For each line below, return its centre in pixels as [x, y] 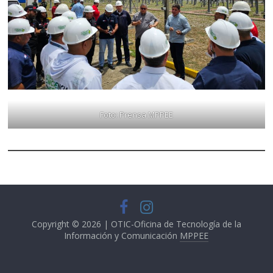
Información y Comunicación [122, 236]
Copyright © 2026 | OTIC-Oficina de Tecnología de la [136, 224]
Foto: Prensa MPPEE [136, 115]
